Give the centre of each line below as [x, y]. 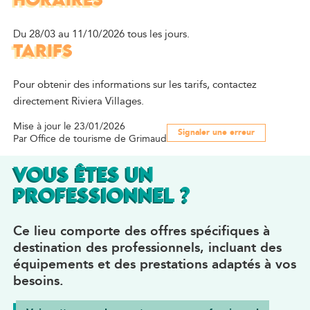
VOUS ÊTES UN [83, 176]
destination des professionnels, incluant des [147, 248]
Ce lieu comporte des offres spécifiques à [141, 231]
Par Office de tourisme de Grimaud [90, 139]
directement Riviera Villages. [78, 102]
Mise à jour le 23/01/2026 [69, 127]
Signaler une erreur [216, 133]
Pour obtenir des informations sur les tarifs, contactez [135, 85]
